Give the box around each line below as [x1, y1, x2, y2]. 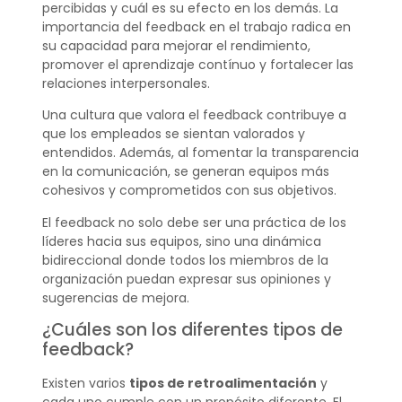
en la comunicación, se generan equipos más [41, 162, 329, 181]
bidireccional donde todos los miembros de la [41, 250, 328, 269]
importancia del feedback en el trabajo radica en [41, 17, 351, 36]
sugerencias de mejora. [41, 288, 189, 307]
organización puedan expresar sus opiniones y [41, 269, 331, 288]
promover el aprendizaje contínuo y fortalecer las [41, 55, 354, 74]
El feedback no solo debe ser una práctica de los [41, 213, 346, 232]
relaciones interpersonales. [41, 74, 210, 92]
